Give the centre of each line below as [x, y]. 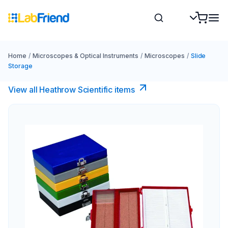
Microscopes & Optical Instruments [85, 56]
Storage [20, 66]
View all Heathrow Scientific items [72, 90]
